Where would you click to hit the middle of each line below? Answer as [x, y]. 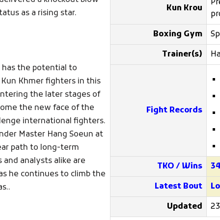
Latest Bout [179, 187]
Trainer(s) [182, 55]
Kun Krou [185, 8]
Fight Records [175, 110]
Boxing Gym [178, 34]
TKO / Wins [180, 166]
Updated [185, 207]
